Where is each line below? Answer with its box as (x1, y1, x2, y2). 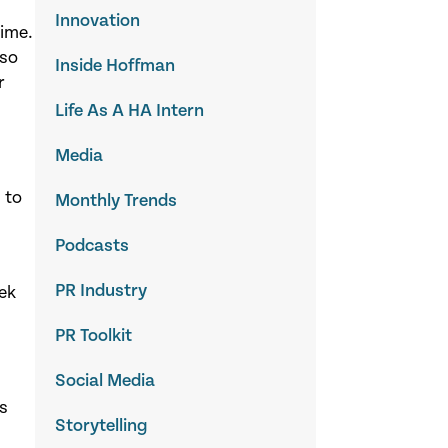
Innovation (55, 9, 141, 31)
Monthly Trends (55, 189, 178, 211)
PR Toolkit (55, 324, 133, 346)
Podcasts (55, 234, 130, 256)
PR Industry (55, 279, 148, 301)
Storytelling (55, 414, 149, 436)
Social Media (55, 369, 156, 391)
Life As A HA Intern (55, 99, 205, 121)
